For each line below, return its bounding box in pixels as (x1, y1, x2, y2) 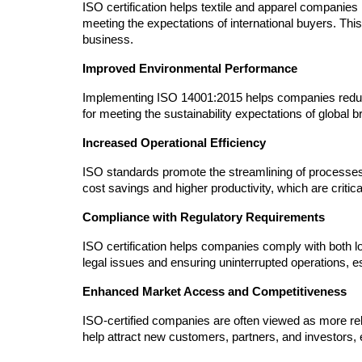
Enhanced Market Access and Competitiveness (82, 285, 347, 299)
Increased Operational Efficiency (82, 137, 266, 150)
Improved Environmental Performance (82, 62, 297, 76)
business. (82, 33, 133, 47)
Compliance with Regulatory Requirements (82, 211, 325, 225)
